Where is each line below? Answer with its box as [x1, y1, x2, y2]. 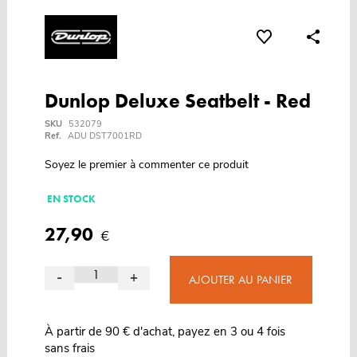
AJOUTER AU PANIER [189, 272, 293, 288]
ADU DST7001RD [67, 130, 142, 143]
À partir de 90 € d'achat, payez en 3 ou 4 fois [44, 324, 285, 340]
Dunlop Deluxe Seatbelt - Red [44, 88, 311, 115]
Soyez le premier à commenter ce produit [44, 157, 249, 173]
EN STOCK [46, 192, 96, 206]
